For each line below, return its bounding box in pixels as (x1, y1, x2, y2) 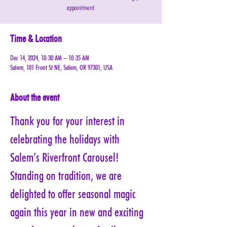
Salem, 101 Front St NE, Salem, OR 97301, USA (10, 63, 112, 71)
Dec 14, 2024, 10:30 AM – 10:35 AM (10, 54, 89, 62)
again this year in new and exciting (10, 205, 146, 219)
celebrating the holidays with (10, 132, 122, 146)
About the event (10, 91, 59, 103)
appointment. (66, 5, 96, 12)
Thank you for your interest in (10, 113, 127, 128)
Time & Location (10, 32, 62, 45)
